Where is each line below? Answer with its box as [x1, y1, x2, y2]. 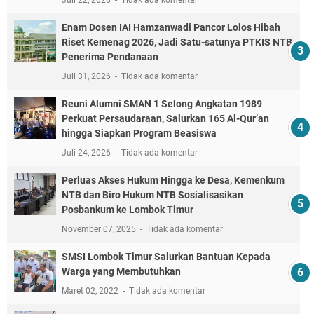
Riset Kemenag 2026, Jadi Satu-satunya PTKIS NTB [62, 36, 292, 48]
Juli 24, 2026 [62, 148, 113, 158]
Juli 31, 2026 [62, 71, 113, 82]
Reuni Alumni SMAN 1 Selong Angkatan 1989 [62, 98, 262, 110]
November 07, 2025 [62, 224, 138, 235]
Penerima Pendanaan [62, 51, 158, 63]
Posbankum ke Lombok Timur [62, 204, 193, 216]
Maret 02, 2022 [62, 286, 121, 296]
